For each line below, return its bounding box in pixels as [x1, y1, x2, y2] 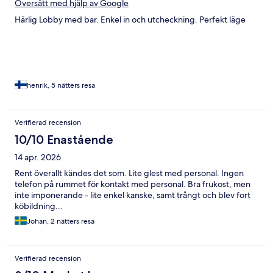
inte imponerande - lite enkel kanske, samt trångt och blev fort [15, 190, 250, 201]
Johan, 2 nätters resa [27, 216, 94, 227]
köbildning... [15, 200, 63, 212]
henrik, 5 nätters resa [27, 80, 95, 91]
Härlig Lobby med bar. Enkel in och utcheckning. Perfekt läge [15, 14, 246, 26]
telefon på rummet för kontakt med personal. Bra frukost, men [15, 179, 250, 190]
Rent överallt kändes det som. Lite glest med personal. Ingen [15, 168, 244, 179]
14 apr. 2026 [15, 152, 61, 163]
